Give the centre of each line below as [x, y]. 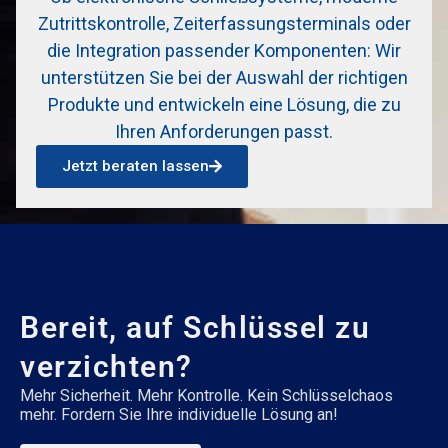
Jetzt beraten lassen [135, 166]
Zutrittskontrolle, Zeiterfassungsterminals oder [224, 23]
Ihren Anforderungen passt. [224, 131]
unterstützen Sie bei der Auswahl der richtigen [224, 77]
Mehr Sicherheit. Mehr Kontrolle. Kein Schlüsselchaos [206, 395]
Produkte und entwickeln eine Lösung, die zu [224, 104]
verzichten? [106, 366]
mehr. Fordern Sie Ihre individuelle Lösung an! [179, 414]
